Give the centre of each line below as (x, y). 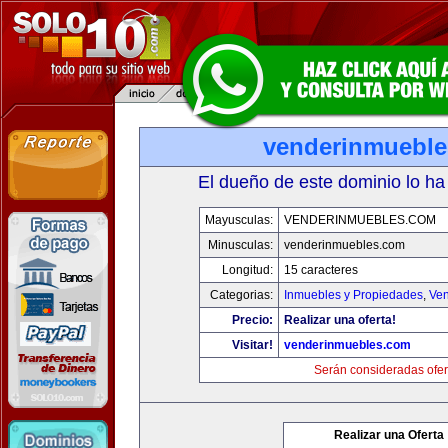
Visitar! (252, 345)
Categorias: (241, 295)
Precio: (252, 320)
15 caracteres (321, 270)
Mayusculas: (239, 220)
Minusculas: (240, 245)
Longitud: (247, 270)
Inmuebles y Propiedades (353, 295)
